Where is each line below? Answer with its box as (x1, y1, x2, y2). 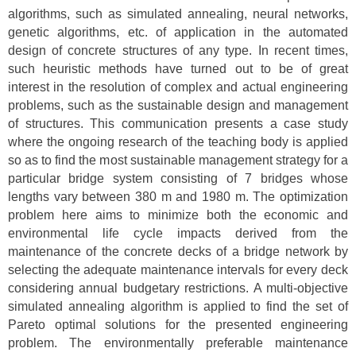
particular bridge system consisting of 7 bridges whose (8, 172, 348, 186)
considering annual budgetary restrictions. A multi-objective (8, 281, 348, 296)
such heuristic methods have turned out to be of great (8, 62, 348, 76)
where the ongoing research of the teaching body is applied (8, 135, 348, 149)
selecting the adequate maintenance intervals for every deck (8, 263, 348, 277)
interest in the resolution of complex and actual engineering (8, 80, 348, 95)
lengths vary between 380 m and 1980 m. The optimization (8, 190, 348, 204)
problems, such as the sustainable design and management (8, 99, 348, 113)
